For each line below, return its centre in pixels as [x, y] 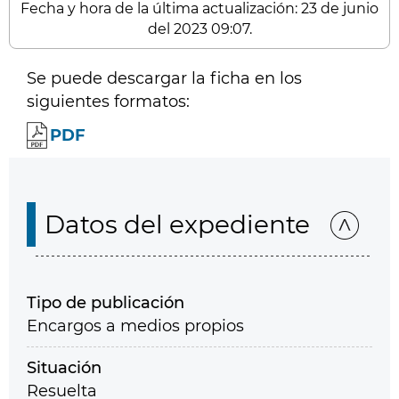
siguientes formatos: [108, 102]
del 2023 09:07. [199, 29]
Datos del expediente [177, 224]
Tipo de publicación [106, 303]
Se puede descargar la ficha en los [164, 78]
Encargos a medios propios [135, 326]
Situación [64, 368]
